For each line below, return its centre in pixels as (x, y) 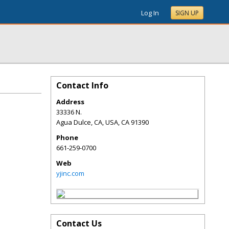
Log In (150, 13)
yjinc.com (70, 173)
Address (70, 102)
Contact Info (82, 85)
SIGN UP (187, 13)
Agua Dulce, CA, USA (87, 122)
